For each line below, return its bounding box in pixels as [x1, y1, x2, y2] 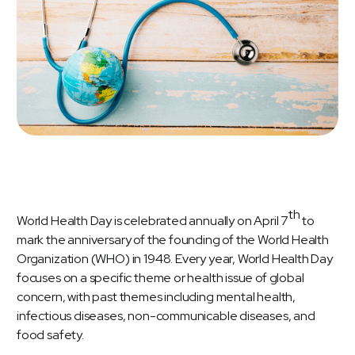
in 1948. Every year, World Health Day [129, 250, 333, 268]
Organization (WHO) [17, 250, 130, 268]
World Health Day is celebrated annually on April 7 [17, 212, 289, 230]
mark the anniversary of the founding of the [17, 231, 258, 249]
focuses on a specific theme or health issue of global [17, 269, 304, 287]
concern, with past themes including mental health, [17, 288, 296, 306]
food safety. [17, 326, 84, 344]
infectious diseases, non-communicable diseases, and [17, 307, 315, 325]
